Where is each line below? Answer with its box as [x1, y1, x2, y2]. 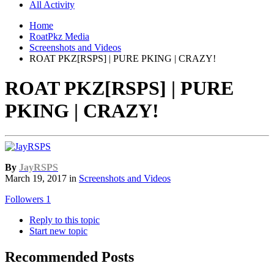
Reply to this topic [29, 215, 100, 226]
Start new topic [29, 226, 87, 237]
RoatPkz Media [29, 31, 89, 42]
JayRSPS [19, 162, 58, 173]
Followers [5, 194, 43, 205]
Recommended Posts [5, 249, 134, 265]
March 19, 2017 [5, 173, 67, 184]
